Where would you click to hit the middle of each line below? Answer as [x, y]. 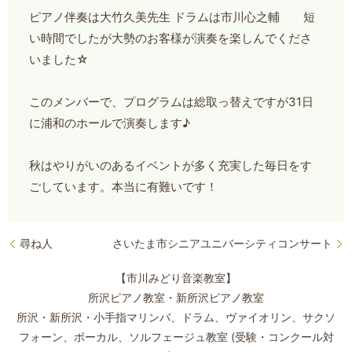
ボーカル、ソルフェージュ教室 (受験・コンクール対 [203, 336]
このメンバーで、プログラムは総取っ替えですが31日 [172, 101]
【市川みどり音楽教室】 [176, 277]
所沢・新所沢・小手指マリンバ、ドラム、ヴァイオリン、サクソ [176, 317]
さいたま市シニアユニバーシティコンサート [222, 244]
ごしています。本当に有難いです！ [124, 186]
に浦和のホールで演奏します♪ [110, 123]
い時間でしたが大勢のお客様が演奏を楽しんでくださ [171, 38]
